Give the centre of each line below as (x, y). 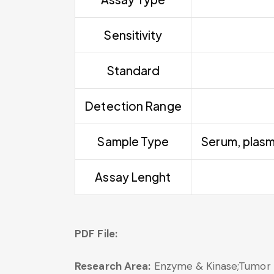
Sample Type (133, 141)
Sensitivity (133, 35)
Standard (133, 70)
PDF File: (97, 233)
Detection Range (133, 106)
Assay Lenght (133, 176)
